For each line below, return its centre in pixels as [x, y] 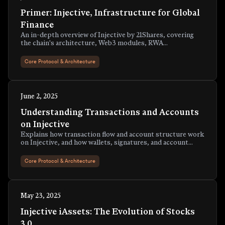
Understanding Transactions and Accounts [110, 113]
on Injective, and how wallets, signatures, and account [104, 143]
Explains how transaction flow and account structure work [112, 135]
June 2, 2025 [39, 97]
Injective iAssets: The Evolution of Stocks [108, 212]
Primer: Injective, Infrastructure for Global [110, 14]
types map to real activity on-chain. [76, 151]
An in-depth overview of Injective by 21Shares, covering [107, 36]
